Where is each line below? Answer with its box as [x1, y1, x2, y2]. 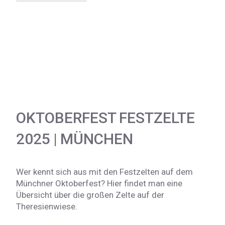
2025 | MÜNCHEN [16, 130, 133, 148]
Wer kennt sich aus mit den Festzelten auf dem [16, 166, 193, 177]
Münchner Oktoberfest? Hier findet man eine [16, 178, 182, 188]
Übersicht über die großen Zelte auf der [16, 189, 164, 200]
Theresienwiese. [16, 201, 77, 211]
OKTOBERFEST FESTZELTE [16, 108, 195, 127]
